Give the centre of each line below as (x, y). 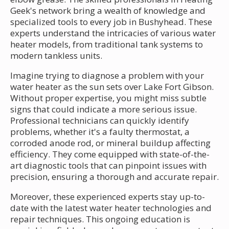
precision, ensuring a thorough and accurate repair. (114, 176)
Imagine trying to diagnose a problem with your (107, 75)
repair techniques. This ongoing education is (100, 219)
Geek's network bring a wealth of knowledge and (108, 10)
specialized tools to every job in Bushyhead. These (111, 21)
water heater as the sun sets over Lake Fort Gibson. (112, 86)
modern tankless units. (56, 55)
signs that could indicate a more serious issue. (104, 109)
